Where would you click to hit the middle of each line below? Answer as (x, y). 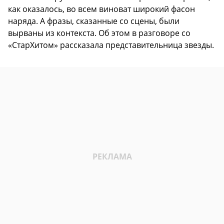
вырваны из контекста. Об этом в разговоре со (99, 33)
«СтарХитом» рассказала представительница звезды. (111, 45)
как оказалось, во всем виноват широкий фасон (101, 9)
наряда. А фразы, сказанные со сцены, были (94, 21)
